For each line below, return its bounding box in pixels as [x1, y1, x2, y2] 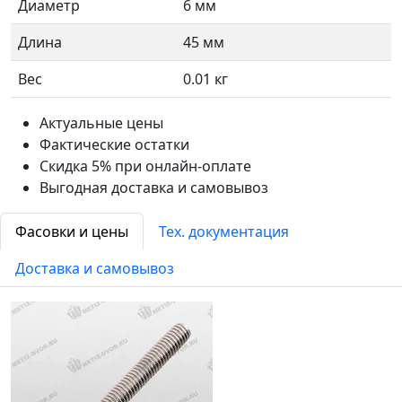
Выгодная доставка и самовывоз [39, 178, 268, 197]
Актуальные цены [39, 113, 163, 133]
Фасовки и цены [15, 222, 128, 241]
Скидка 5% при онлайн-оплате [39, 156, 251, 176]
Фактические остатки [39, 135, 189, 154]
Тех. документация [159, 222, 289, 241]
